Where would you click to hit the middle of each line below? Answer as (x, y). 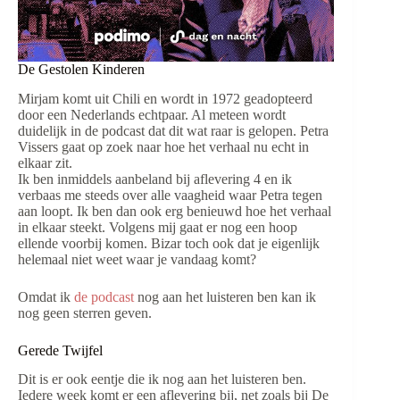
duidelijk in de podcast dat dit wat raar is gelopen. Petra (173, 130)
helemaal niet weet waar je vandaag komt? (137, 259)
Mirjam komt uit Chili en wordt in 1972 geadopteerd (165, 98)
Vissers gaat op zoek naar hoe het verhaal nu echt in (163, 146)
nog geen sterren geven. (85, 312)
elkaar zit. (45, 162)
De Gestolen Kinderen (81, 69)
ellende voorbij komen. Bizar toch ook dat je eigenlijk (169, 243)
